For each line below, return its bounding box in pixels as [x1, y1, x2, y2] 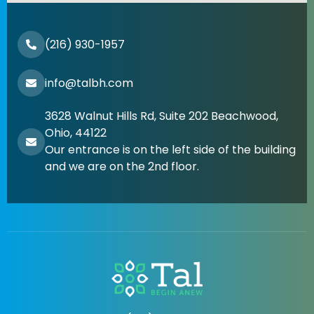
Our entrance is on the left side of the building [45, 142, 296, 158]
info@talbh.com [45, 74, 133, 91]
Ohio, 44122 [45, 125, 107, 142]
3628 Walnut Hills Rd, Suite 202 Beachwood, [45, 108, 278, 125]
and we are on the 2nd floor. [45, 158, 199, 175]
